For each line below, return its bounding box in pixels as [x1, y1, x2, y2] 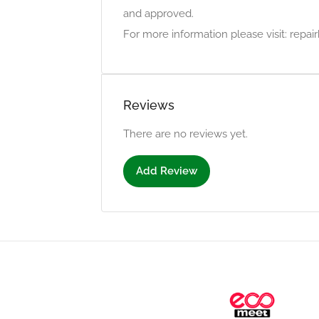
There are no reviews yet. [123, 127, 248, 140]
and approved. [123, 7, 194, 20]
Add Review [136, 164, 197, 177]
